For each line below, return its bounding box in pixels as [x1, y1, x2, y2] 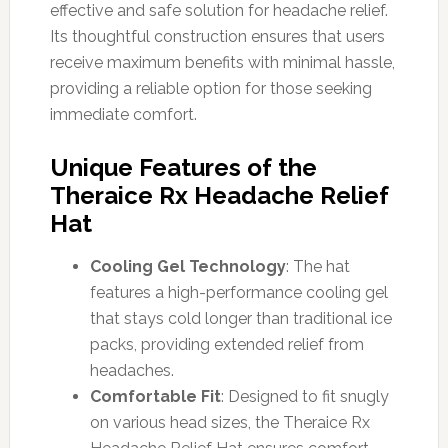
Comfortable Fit [89, 386, 221, 406]
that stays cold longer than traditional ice [89, 308, 392, 328]
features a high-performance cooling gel [89, 282, 388, 302]
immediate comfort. [49, 104, 197, 124]
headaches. [89, 360, 174, 380]
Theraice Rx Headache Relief [49, 180, 389, 210]
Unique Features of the [49, 152, 317, 182]
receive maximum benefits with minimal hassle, [49, 52, 395, 72]
